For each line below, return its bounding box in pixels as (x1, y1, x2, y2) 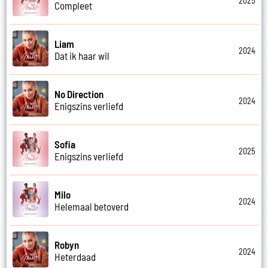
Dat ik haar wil (54, 49, 110, 62)
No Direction (54, 87, 104, 100)
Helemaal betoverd (54, 200, 129, 212)
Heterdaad (54, 250, 96, 263)
